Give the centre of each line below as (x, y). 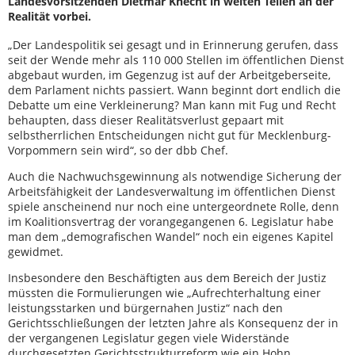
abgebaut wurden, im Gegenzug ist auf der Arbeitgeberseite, (169, 75)
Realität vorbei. (50, 16)
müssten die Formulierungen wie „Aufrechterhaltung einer (164, 293)
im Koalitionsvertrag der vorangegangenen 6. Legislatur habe (171, 221)
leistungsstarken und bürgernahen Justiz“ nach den (145, 308)
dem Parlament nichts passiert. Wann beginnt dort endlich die (174, 90)
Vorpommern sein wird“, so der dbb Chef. (118, 150)
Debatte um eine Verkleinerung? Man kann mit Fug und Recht (172, 105)
